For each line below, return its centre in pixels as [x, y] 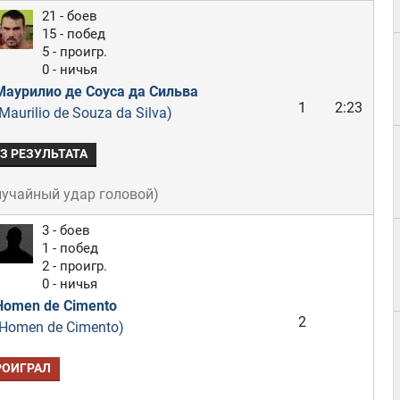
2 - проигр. [74, 266]
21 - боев [69, 16]
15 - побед [73, 34]
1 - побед [70, 248]
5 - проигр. [74, 52]
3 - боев [66, 230]
